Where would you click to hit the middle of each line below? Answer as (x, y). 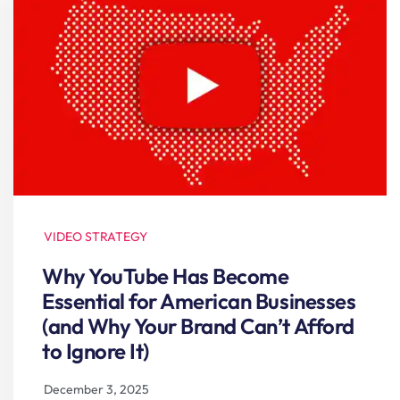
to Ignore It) (96, 351)
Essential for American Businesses (199, 301)
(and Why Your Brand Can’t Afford (198, 326)
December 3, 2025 (96, 390)
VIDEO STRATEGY (96, 237)
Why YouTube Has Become (166, 276)
